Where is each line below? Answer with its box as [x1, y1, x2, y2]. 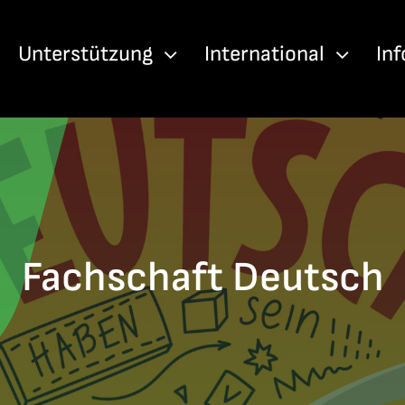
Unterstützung [18, 41, 154, 67]
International [204, 41, 325, 67]
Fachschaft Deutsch [21, 253, 384, 303]
